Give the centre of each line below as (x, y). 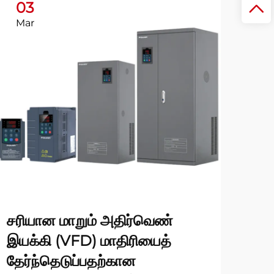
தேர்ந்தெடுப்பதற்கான (71, 261)
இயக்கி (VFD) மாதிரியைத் (89, 241)
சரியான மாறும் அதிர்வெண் (90, 220)
